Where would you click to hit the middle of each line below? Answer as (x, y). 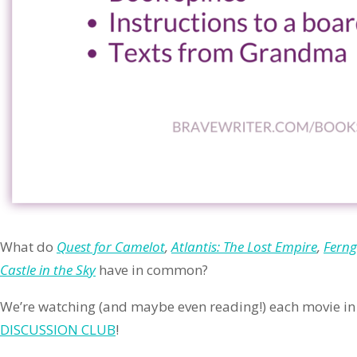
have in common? (152, 270)
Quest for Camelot (111, 247)
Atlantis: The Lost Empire (244, 247)
